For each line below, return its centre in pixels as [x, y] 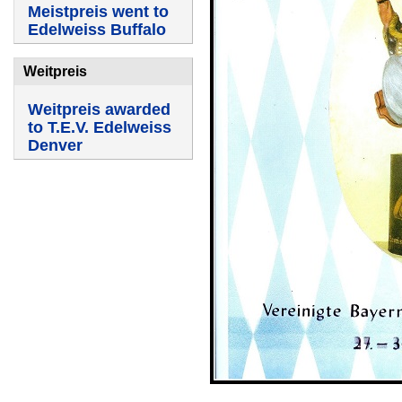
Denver [55, 145]
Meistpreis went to [98, 12]
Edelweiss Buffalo [97, 30]
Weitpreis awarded [99, 109]
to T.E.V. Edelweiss [100, 127]
